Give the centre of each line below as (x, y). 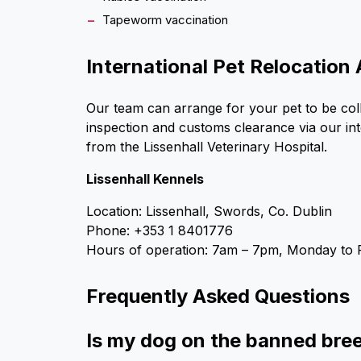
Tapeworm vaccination (165, 19)
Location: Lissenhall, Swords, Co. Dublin (209, 211)
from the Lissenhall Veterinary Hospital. (207, 146)
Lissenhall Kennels (145, 178)
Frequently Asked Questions (218, 296)
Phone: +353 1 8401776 (160, 230)
